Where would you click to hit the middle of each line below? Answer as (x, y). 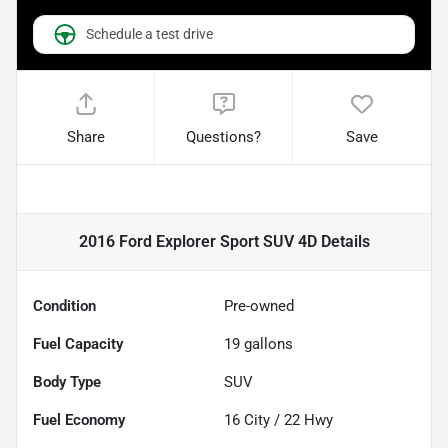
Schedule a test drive (149, 34)
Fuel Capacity (78, 344)
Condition (64, 306)
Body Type (67, 382)
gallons (266, 344)
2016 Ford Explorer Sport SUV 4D (197, 242)
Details (343, 242)
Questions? (224, 137)
